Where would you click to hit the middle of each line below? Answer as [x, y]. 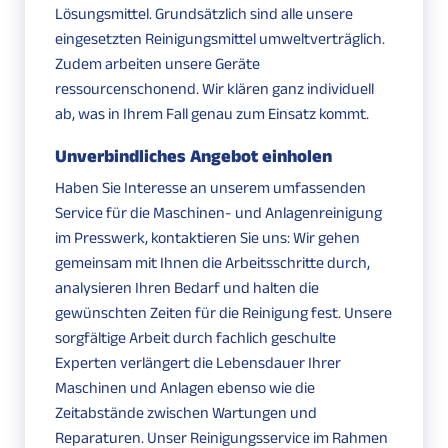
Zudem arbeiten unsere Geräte [157, 64]
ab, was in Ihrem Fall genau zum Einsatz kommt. [212, 114]
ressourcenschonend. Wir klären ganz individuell [214, 89]
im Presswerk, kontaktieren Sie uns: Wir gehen [207, 238]
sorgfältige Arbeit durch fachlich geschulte [195, 338]
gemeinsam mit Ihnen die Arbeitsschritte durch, [212, 263]
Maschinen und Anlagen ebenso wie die [185, 388]
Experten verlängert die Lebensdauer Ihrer [198, 363]
